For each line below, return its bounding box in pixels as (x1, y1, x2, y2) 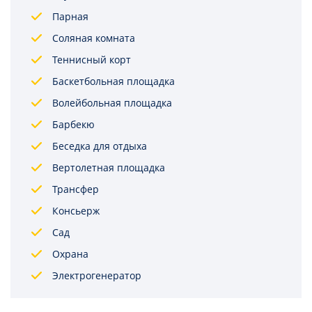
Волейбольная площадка (52, 96, 172, 110)
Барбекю (52, 118, 95, 132)
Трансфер (52, 182, 99, 196)
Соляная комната (52, 31, 135, 45)
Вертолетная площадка (52, 161, 165, 175)
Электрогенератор (52, 269, 141, 283)
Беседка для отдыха (52, 139, 147, 153)
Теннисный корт (52, 53, 131, 67)
